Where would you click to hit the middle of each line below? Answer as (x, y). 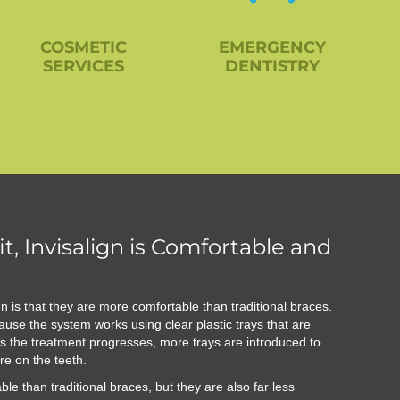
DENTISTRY (273, 67)
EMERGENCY (273, 48)
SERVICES (83, 67)
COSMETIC (83, 48)
